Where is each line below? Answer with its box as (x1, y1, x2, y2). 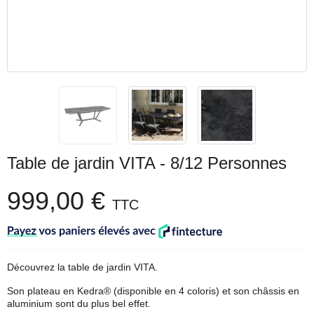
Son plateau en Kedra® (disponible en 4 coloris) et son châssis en (7, 285, 299, 296)
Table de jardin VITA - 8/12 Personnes (7, 154, 287, 172)
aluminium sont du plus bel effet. (7, 298, 153, 309)
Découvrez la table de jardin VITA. (7, 261, 161, 273)
